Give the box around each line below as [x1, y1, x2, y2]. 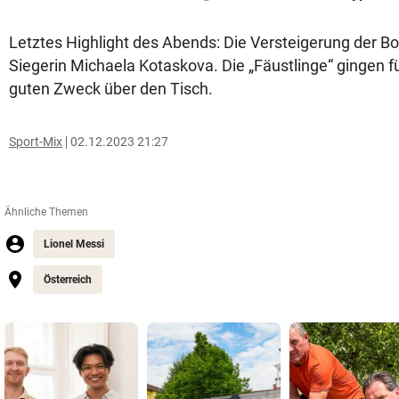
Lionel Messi [44, 238, 104, 250]
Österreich [44, 273, 92, 286]
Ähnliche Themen [4, 206, 88, 218]
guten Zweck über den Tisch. [9, 79, 213, 98]
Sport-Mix [9, 134, 62, 149]
